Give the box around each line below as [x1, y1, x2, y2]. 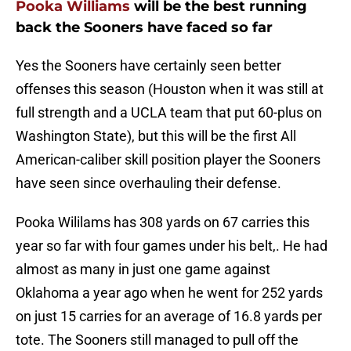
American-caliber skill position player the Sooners [16, 151, 320, 168]
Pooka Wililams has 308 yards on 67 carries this [16, 214, 309, 231]
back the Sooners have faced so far [16, 19, 273, 37]
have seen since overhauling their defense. [16, 175, 281, 192]
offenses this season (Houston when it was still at [16, 81, 324, 98]
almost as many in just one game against [16, 261, 270, 278]
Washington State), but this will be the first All [16, 128, 296, 145]
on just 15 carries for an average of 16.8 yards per [16, 308, 322, 325]
